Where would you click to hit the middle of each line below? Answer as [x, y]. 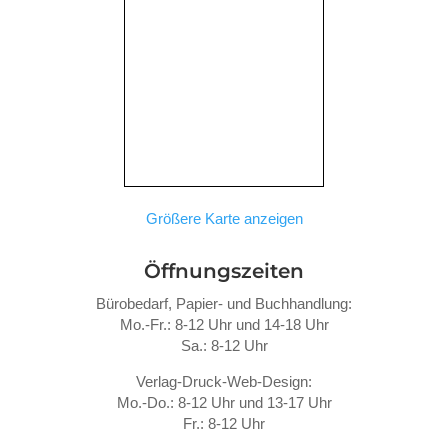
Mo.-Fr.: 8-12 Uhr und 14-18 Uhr [224, 324]
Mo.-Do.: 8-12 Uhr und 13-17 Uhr [224, 402]
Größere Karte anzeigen [224, 218]
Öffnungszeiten [224, 270]
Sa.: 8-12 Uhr [224, 345]
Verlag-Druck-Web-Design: [224, 381]
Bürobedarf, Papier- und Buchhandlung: [224, 303]
